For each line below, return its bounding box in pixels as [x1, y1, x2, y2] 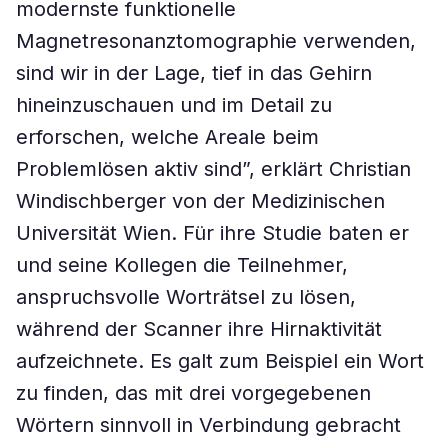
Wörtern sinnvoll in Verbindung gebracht [16, 413, 401, 437]
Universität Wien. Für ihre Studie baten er [16, 221, 409, 245]
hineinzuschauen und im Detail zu [16, 93, 332, 117]
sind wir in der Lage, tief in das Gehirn [16, 61, 372, 85]
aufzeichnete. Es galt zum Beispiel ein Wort [16, 349, 424, 373]
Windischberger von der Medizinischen [16, 189, 385, 213]
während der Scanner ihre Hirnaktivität [16, 317, 382, 341]
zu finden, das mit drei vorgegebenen [16, 381, 371, 405]
